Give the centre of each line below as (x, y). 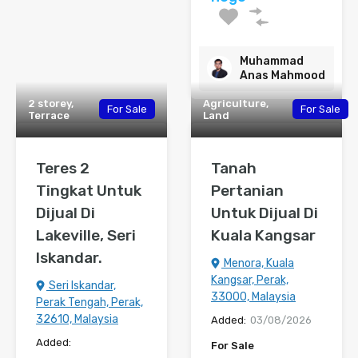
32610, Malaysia (77, 319)
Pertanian (247, 190)
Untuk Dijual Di (265, 213)
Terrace (49, 115)
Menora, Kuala (258, 263)
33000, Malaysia (253, 296)
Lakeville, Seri (86, 235)
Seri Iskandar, (81, 285)
